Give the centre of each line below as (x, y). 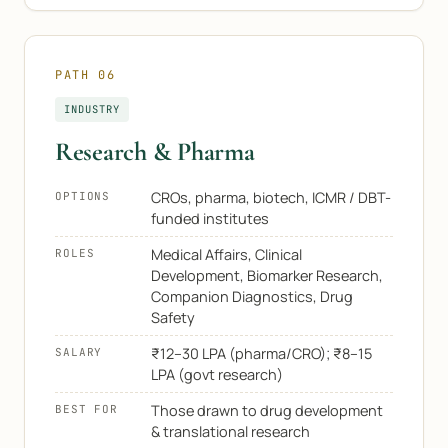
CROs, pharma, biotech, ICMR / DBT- (271, 197)
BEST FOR (87, 409)
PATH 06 (85, 75)
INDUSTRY (92, 109)
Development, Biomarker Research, (267, 275)
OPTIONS (83, 196)
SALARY (79, 352)
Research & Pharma (155, 151)
